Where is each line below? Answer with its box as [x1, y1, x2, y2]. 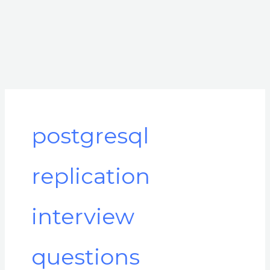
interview [31, 203, 134, 230]
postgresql [31, 122, 149, 149]
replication [31, 163, 150, 190]
